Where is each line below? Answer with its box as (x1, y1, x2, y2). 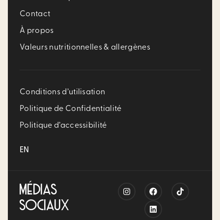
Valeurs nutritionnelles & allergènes (20, 44, 150, 52)
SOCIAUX (20, 198, 70, 214)
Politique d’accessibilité (20, 122, 107, 130)
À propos (20, 27, 54, 35)
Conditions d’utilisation (20, 88, 106, 96)
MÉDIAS (20, 183, 57, 198)
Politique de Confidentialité (20, 105, 122, 113)
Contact (20, 10, 51, 18)
